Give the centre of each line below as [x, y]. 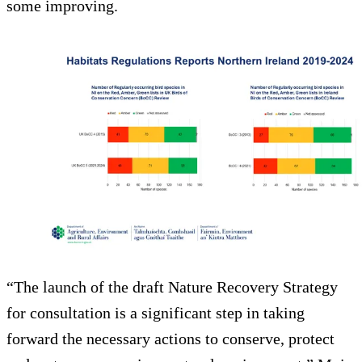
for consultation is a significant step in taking [156, 312]
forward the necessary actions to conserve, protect [170, 338]
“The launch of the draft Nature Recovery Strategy [172, 286]
